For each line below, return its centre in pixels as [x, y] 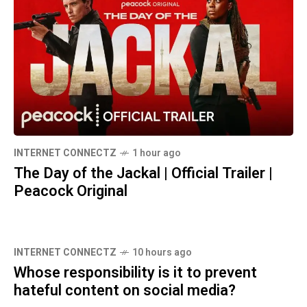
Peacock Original [71, 192]
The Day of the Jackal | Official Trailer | [143, 174]
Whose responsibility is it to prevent [135, 273]
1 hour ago [157, 153]
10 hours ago [162, 253]
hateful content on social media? [125, 291]
